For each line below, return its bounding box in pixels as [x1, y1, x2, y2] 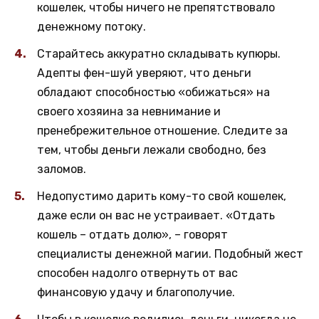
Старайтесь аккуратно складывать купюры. [37, 47, 281, 61]
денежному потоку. [37, 19, 146, 33]
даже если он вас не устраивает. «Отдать [37, 209, 275, 223]
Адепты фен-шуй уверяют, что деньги [37, 66, 251, 80]
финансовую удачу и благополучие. [37, 286, 235, 300]
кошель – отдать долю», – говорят [37, 228, 228, 242]
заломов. [37, 162, 86, 177]
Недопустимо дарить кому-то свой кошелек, [37, 189, 286, 204]
